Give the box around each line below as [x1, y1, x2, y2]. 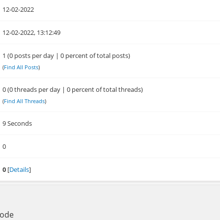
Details [9, 165, 29, 174]
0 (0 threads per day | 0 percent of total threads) [2, 85, 143, 94]
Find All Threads [4, 97, 45, 105]
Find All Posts [4, 63, 39, 71]
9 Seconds [2, 119, 32, 128]
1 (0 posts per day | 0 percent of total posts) [2, 51, 131, 60]
